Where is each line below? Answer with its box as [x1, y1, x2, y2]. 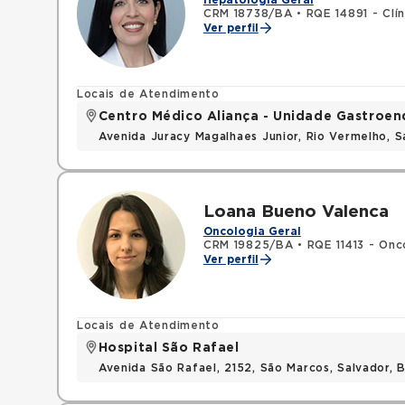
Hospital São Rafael [98, 342, 240, 354]
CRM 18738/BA [202, 8, 293, 19]
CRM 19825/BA [202, 240, 294, 250]
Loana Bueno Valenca [202, 203, 389, 221]
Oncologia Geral [202, 226, 301, 237]
